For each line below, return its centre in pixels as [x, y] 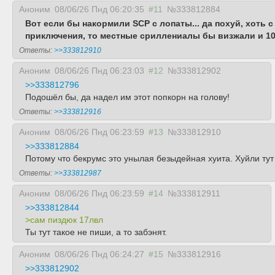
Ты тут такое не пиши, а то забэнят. [96, 232]
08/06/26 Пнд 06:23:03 [99, 71]
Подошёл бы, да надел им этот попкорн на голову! [127, 97]
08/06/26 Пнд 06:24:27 [99, 254]
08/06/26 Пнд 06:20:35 [99, 9]
